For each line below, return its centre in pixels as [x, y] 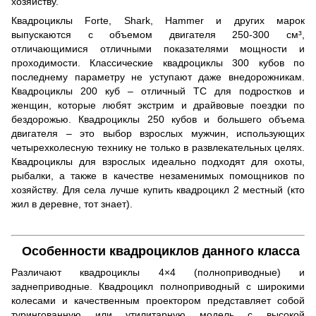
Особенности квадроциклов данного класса [156, 251]
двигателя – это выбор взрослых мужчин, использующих [158, 133]
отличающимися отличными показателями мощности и [158, 48]
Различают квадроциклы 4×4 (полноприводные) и [158, 272]
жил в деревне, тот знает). [72, 203]
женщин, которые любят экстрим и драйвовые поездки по [158, 105]
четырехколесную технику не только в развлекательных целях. [158, 147]
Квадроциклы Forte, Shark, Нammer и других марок [158, 20]
